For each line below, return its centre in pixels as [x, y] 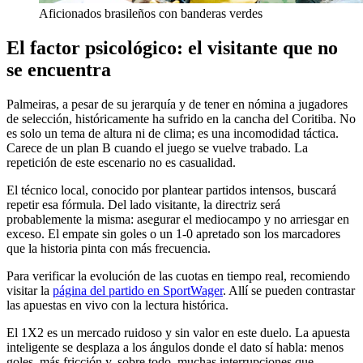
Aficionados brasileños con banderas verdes [151, 14]
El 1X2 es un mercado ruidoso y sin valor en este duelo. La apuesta [178, 333]
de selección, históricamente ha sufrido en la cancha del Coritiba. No [181, 119]
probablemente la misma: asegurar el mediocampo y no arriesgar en [178, 220]
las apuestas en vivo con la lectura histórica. [117, 305]
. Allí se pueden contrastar [289, 291]
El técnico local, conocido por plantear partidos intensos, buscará [171, 190]
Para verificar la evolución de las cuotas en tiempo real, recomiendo [178, 276]
